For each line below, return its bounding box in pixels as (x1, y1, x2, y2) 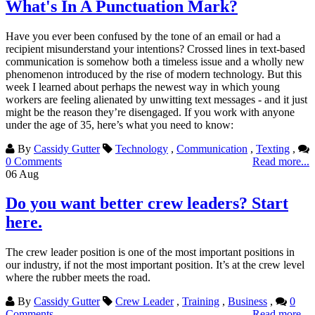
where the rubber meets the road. (6, 271, 150, 284)
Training (182, 295, 219, 308)
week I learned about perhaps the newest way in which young (6, 80, 280, 93)
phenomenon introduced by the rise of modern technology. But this (6, 67, 302, 80)
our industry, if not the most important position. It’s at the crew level (6, 259, 304, 271)
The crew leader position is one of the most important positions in (6, 246, 295, 259)
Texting (256, 142, 290, 155)
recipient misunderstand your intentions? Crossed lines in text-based (6, 42, 305, 55)
